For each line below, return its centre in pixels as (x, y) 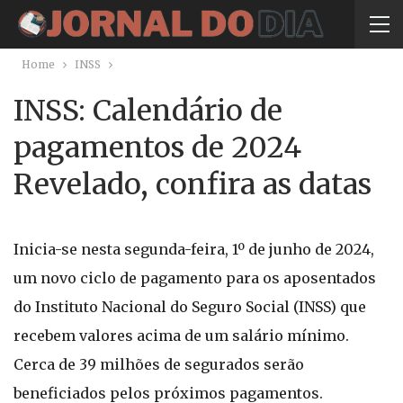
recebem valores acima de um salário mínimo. (181, 336)
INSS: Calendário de (148, 111)
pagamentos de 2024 (157, 148)
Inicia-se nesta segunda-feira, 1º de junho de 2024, (194, 249)
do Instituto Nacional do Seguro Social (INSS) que (190, 307)
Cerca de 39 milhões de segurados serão (159, 364)
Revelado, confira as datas (193, 184)
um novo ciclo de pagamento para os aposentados (195, 278)
